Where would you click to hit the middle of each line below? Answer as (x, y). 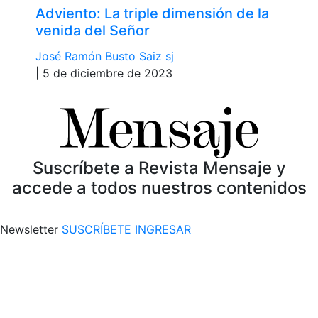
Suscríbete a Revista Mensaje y (159, 168)
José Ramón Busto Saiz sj (105, 56)
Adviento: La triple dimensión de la (152, 13)
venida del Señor (93, 30)
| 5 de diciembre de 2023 (104, 73)
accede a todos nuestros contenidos (159, 187)
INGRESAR (163, 229)
